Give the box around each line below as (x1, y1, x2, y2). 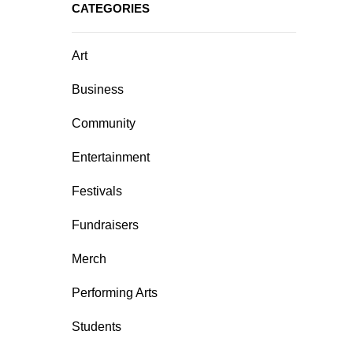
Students (72, 320, 121, 333)
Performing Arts (72, 286, 158, 299)
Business (72, 83, 124, 96)
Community (72, 117, 136, 130)
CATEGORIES (72, 2, 150, 15)
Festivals (72, 184, 122, 198)
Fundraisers (72, 218, 139, 232)
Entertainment (72, 150, 150, 164)
